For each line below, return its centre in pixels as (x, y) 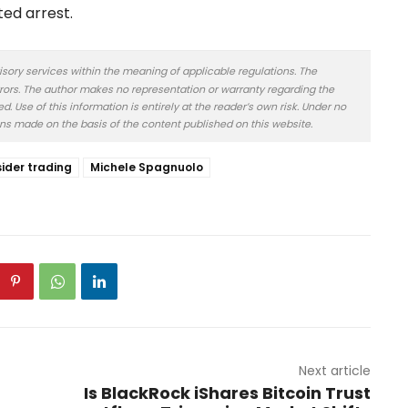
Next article (334, 370)
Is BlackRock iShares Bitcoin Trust (227, 393)
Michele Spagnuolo (147, 167)
